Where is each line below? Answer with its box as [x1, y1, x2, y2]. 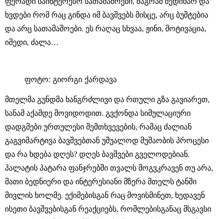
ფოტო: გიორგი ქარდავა [24, 74, 117, 84]
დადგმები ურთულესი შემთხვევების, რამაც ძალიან [5, 122, 192, 131]
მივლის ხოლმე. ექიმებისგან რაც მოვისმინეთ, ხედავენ [5, 191, 205, 199]
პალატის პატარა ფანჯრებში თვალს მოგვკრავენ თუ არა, [5, 163, 213, 172]
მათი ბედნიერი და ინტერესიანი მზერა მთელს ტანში [5, 177, 197, 186]
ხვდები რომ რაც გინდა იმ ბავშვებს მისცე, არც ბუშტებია [5, 10, 208, 19]
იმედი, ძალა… [5, 38, 59, 46]
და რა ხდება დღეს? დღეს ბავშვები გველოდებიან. [5, 150, 190, 158]
